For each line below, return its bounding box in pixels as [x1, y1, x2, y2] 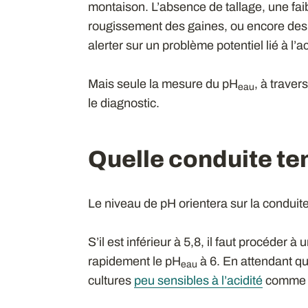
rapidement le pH [87, 254, 181, 268]
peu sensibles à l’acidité [133, 273, 263, 287]
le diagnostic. [87, 96, 159, 110]
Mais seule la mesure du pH [87, 76, 238, 91]
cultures [87, 273, 134, 287]
